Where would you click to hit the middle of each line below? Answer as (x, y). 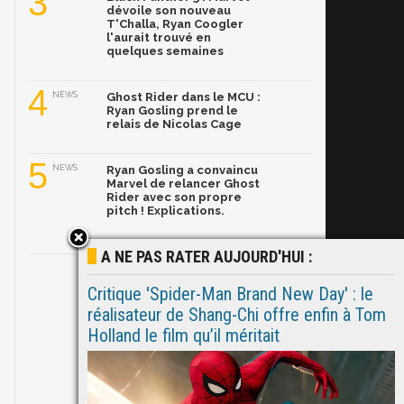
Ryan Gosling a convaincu (182, 170)
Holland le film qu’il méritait (184, 335)
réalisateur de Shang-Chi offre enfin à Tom (237, 315)
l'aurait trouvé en (159, 37)
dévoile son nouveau (169, 10)
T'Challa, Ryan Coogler (175, 24)
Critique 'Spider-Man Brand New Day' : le (230, 294)
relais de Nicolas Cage (174, 124)
